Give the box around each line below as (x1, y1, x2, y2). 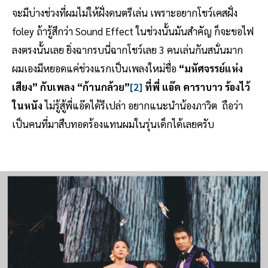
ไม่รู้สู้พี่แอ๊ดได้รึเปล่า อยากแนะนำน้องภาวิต (42, 99, 220, 112)
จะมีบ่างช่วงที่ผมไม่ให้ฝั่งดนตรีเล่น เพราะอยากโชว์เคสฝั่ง (12, 6, 237, 20)
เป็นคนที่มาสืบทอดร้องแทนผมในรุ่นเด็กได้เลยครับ (12, 117, 214, 131)
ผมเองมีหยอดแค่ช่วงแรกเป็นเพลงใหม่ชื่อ (12, 62, 176, 75)
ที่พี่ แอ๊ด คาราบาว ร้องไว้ (142, 80, 250, 94)
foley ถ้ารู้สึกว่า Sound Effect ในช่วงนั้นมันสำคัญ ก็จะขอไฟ (12, 25, 254, 38)
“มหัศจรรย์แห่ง (176, 62, 243, 75)
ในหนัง (12, 99, 42, 112)
